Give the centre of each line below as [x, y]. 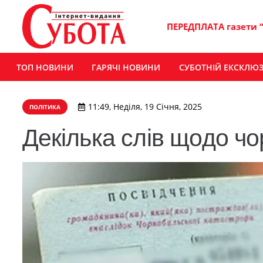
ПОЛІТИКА [45, 107]
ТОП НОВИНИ [45, 67]
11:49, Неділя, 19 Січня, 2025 [145, 107]
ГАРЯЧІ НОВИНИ [126, 67]
